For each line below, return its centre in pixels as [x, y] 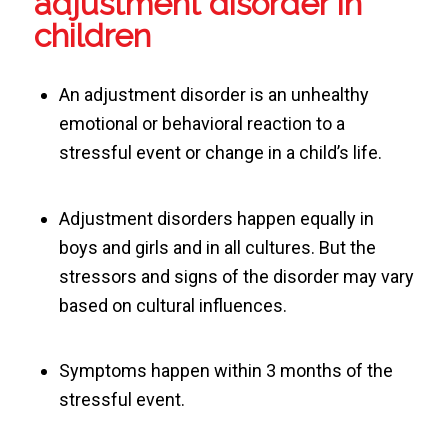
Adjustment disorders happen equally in [216, 218]
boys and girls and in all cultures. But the [217, 247]
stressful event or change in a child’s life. [220, 153]
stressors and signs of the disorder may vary [236, 276]
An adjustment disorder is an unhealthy [213, 95]
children [92, 35]
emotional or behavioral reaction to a [201, 124]
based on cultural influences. [172, 305]
